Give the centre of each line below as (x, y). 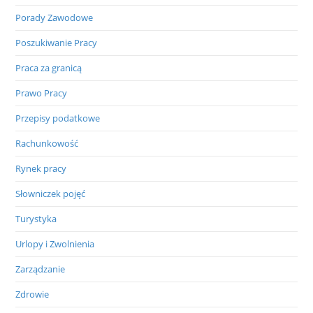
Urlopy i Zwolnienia (55, 243)
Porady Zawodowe (54, 17)
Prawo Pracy (42, 93)
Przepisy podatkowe (58, 118)
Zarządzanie (41, 269)
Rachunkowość (47, 143)
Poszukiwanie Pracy (57, 42)
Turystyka (36, 218)
